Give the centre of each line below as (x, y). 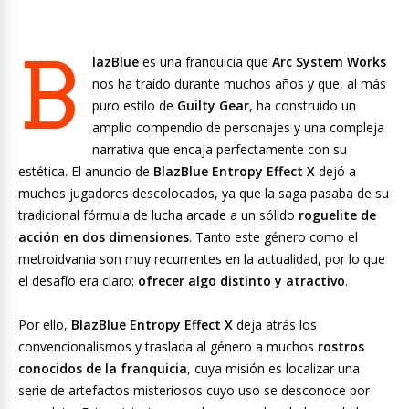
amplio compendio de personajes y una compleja (238, 127)
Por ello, (45, 325)
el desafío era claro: (78, 281)
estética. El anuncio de (86, 171)
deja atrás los (275, 325)
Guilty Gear (213, 105)
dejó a (336, 171)
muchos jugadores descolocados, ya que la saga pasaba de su (204, 193)
